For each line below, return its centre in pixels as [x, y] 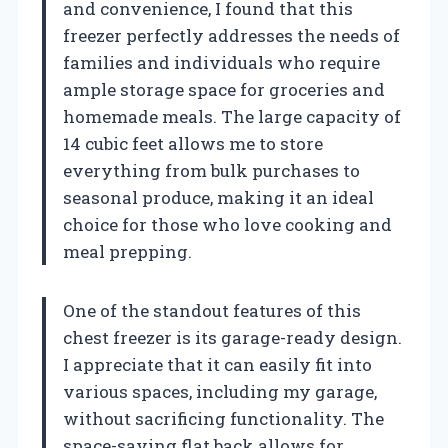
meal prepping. [127, 252]
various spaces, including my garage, [220, 392]
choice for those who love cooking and [227, 225]
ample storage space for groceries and [224, 90]
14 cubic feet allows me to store [193, 144]
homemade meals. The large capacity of [232, 117]
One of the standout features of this [212, 311]
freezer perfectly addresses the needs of [231, 36]
